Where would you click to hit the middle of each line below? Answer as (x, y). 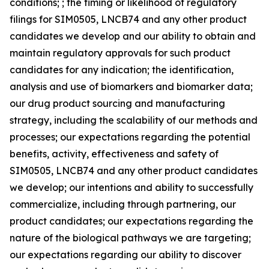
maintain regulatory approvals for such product (120, 53)
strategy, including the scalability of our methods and (134, 120)
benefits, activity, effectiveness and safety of (114, 153)
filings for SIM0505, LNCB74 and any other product (128, 19)
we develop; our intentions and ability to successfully (131, 187)
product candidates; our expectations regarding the (131, 221)
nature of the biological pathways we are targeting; (130, 237)
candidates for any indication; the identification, (122, 69)
